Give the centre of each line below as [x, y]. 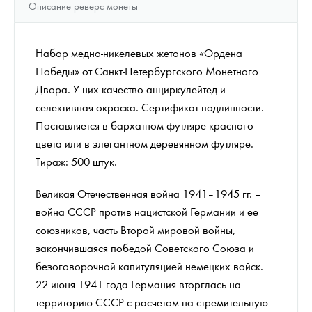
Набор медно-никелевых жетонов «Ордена [139, 52]
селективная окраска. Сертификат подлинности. [150, 107]
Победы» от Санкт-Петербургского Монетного [147, 70]
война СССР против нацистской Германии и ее [147, 211]
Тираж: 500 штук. [76, 161]
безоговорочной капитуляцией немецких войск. [149, 265]
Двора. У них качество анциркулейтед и [131, 88]
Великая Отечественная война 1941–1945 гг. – [149, 193]
